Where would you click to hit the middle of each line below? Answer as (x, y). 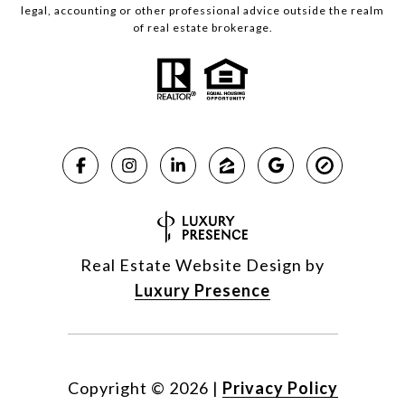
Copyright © (116, 388)
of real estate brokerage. (202, 28)
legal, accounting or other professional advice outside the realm (202, 11)
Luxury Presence (202, 291)
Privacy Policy (280, 388)
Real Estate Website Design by (202, 265)
